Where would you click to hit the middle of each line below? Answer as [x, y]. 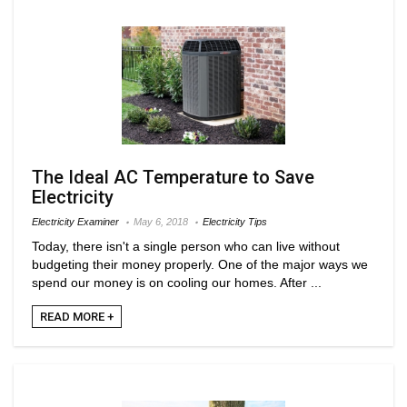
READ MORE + [77, 316]
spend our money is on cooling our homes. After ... [177, 282]
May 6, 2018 [161, 221]
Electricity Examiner [75, 221]
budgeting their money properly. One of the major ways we [200, 264]
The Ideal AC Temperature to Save [173, 177]
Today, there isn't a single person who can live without [186, 246]
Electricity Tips [235, 221]
